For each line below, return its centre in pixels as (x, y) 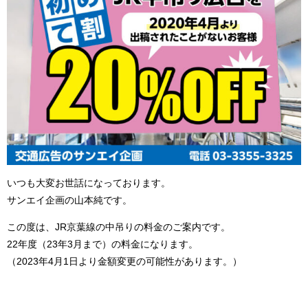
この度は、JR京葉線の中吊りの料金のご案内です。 (119, 227)
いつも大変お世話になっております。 (89, 183)
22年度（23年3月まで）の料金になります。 (102, 244)
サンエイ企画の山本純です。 (69, 200)
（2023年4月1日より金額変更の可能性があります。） (124, 262)
